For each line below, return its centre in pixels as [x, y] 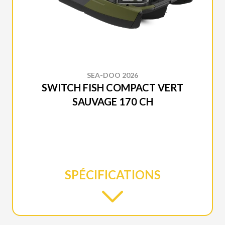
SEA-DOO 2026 [113, 75]
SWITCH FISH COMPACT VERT [113, 88]
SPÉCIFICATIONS [113, 175]
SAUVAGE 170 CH [113, 102]
